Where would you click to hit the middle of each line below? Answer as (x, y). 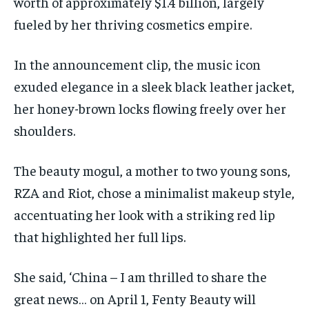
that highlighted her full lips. (100, 237)
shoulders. (44, 130)
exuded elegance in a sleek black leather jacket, (154, 86)
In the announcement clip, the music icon (137, 64)
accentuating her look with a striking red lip (144, 215)
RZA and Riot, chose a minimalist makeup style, (154, 192)
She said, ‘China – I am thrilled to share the (140, 277)
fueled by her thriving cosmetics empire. (133, 24)
